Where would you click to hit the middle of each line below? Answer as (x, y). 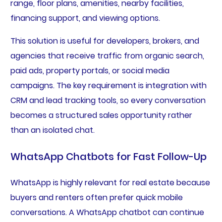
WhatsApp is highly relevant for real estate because (110, 183)
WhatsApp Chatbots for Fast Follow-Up (108, 157)
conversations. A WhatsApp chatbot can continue (107, 213)
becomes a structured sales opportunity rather (101, 115)
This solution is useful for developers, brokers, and (105, 41)
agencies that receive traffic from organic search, (107, 56)
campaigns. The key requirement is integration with (108, 86)
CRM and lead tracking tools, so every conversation (108, 101)
